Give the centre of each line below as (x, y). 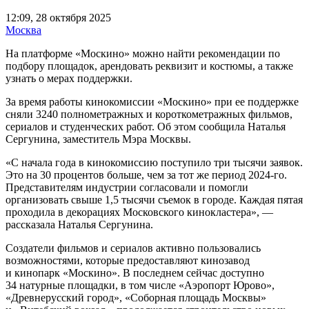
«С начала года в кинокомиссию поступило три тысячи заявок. (154, 162)
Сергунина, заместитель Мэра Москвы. (98, 139)
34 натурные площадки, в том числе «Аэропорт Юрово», (140, 285)
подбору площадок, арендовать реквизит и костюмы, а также (149, 66)
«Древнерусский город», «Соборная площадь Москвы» (136, 297)
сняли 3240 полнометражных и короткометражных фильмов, (149, 114)
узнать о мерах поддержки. (69, 78)
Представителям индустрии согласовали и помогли (127, 187)
